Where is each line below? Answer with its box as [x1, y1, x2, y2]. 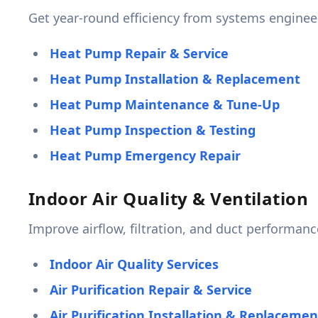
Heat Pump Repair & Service [50, 45, 229, 62]
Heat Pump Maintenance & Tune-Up [50, 96, 280, 114]
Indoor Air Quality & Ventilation [28, 187, 309, 211]
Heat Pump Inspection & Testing [50, 121, 256, 139]
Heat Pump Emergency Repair [50, 147, 241, 165]
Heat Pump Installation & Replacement [50, 70, 300, 88]
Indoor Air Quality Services [50, 256, 219, 273]
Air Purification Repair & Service [50, 281, 252, 299]
